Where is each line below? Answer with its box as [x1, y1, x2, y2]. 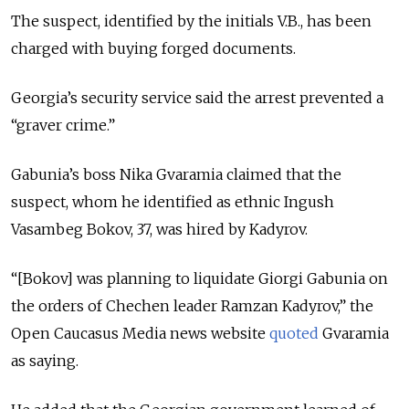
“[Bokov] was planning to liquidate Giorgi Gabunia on [11, 269, 388, 288]
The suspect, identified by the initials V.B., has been [11, 12, 372, 31]
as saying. [11, 351, 79, 371]
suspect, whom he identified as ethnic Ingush [11, 193, 334, 212]
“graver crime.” [11, 116, 119, 135]
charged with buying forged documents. [11, 39, 296, 58]
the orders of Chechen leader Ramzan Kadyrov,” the [11, 297, 373, 316]
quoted [269, 324, 319, 343]
